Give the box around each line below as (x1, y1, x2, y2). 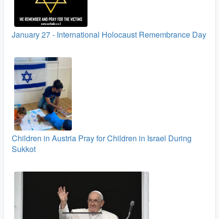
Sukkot (12, 143, 36, 155)
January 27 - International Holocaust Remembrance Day (12, 29, 206, 41)
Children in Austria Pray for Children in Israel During (12, 132, 192, 144)
